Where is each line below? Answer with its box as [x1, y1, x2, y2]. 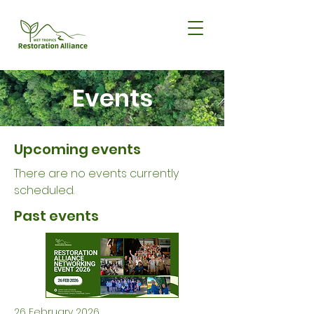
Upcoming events [14, 139, 141, 159]
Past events [14, 206, 99, 226]
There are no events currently [14, 165, 179, 182]
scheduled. [14, 182, 77, 198]
